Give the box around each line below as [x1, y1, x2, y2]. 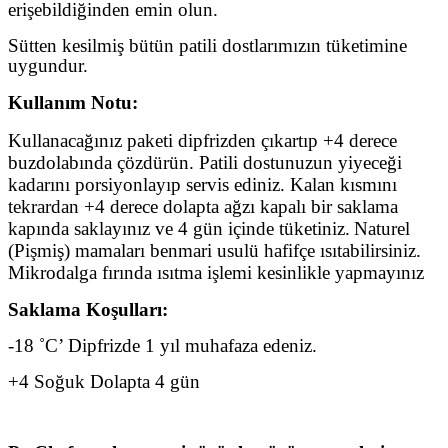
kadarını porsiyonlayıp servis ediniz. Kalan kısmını [8, 173, 397, 195]
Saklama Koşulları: [8, 298, 168, 320]
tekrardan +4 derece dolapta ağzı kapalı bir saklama [8, 195, 398, 217]
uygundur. [8, 54, 88, 76]
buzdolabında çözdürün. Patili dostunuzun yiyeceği [8, 151, 402, 173]
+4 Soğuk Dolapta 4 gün [8, 370, 200, 392]
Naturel [354, 217, 410, 239]
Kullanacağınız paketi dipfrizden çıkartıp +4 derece [8, 129, 397, 151]
